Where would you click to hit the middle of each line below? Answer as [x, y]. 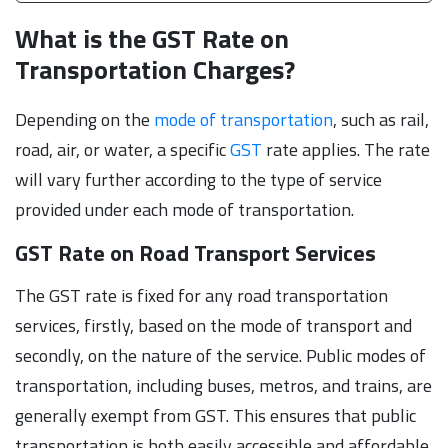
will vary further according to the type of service [198, 179]
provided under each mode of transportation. [184, 209]
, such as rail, [381, 119]
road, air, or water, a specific [122, 149]
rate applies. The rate [346, 149]
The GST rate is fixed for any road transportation [201, 295]
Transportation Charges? [155, 69]
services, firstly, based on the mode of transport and [213, 325]
